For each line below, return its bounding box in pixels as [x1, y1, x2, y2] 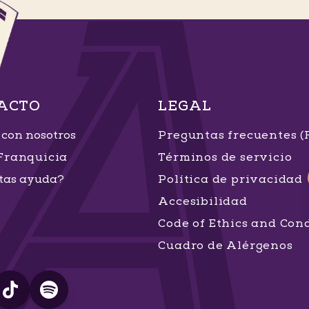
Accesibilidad [158, 194, 248, 208]
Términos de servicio [158, 150, 292, 164]
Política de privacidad [158, 172, 303, 186]
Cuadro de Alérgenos [158, 238, 293, 252]
